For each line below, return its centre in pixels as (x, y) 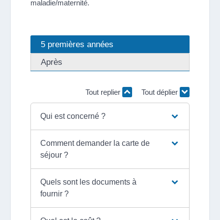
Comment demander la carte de (95, 143)
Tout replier (104, 92)
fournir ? (54, 193)
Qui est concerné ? (73, 116)
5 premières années (77, 44)
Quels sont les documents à (88, 182)
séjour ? (54, 155)
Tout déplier (160, 92)
